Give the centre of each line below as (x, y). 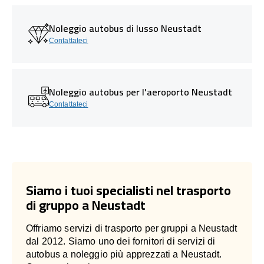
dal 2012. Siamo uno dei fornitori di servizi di (121, 241)
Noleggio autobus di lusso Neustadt (125, 28)
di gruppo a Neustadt (86, 205)
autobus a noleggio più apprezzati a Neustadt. (124, 254)
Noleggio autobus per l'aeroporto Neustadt (141, 92)
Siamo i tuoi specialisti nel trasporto (128, 190)
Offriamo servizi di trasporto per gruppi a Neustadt (132, 228)
